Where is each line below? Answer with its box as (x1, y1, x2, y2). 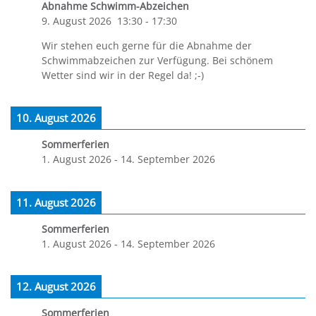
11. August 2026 (16, 195, 96, 209)
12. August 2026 (16, 279, 96, 293)
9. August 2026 (42, 13, 111, 28)
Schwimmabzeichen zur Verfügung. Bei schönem (42, 53, 273, 67)
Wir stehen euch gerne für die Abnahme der (42, 38, 252, 52)
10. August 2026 (16, 111, 96, 126)
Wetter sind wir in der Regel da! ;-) (42, 68, 204, 82)
